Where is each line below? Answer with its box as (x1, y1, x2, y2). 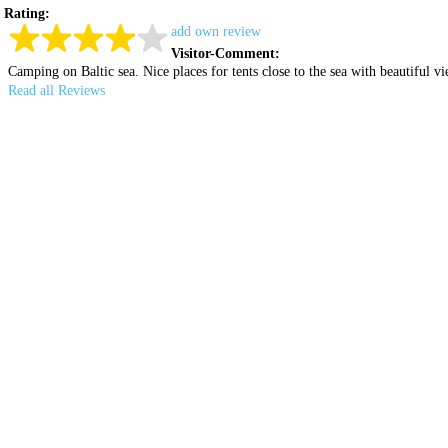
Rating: (4, 6, 50, 21)
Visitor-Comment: (171, 46, 280, 61)
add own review (171, 24, 261, 39)
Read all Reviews (8, 83, 105, 98)
